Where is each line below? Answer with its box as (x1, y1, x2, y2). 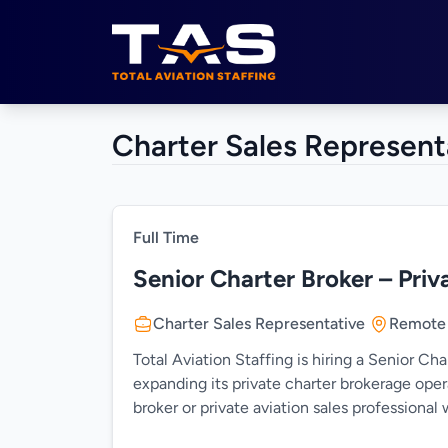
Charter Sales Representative (153, 314, 365, 333)
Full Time (133, 228, 199, 247)
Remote (389, 314, 446, 333)
